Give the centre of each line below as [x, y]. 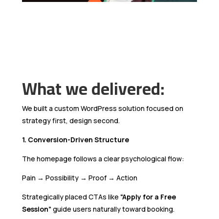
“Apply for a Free [148, 197]
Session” [36, 209]
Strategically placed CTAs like [71, 197]
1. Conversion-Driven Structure [75, 140]
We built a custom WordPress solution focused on [102, 109]
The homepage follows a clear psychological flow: [103, 159]
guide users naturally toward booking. [113, 209]
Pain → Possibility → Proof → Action [79, 178]
